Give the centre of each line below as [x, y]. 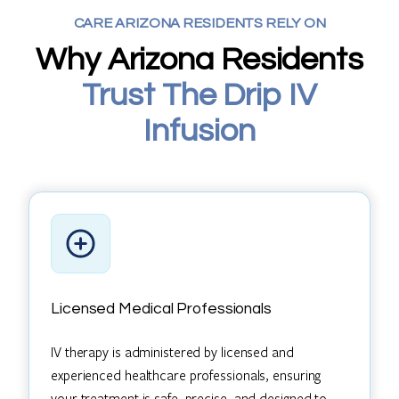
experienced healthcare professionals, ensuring [186, 375]
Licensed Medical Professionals [161, 309]
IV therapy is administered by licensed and [172, 351]
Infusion [199, 131]
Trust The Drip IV [199, 96]
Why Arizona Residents [199, 60]
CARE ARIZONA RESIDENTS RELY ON [199, 24]
